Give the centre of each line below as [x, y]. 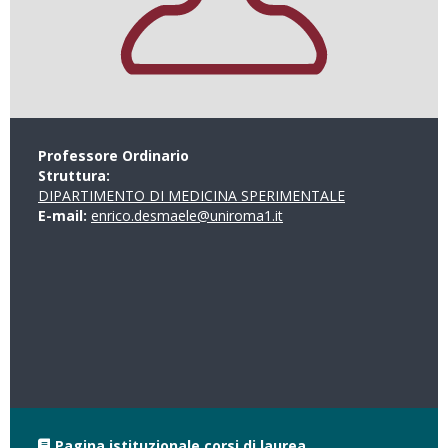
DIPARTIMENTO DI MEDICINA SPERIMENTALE [191, 195]
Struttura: [76, 175]
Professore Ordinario [113, 155]
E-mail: [64, 215]
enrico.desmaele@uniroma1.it [187, 215]
